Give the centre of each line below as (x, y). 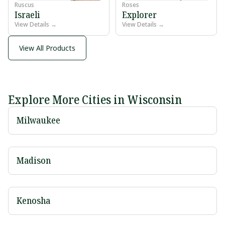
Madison (34, 160)
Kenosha (33, 200)
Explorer (139, 14)
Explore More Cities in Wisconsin (95, 99)
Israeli (27, 14)
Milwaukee (38, 120)
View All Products (47, 48)
